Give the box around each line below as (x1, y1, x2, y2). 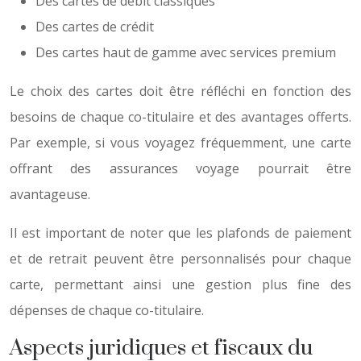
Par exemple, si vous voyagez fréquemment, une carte (10, 134, 351, 151)
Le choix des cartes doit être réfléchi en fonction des (10, 82, 351, 100)
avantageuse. (10, 185, 90, 203)
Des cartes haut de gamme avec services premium (35, 44, 336, 61)
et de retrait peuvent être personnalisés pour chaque (10, 250, 351, 268)
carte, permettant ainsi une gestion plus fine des (10, 276, 351, 293)
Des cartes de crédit (35, 18, 154, 35)
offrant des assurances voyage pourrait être (10, 160, 351, 177)
